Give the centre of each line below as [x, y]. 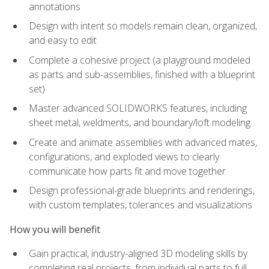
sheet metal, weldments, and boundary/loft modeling [140, 123]
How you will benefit [55, 229]
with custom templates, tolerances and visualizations [141, 205]
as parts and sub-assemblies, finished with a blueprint [142, 74]
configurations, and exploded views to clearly [124, 156]
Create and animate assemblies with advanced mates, [143, 142]
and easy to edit [63, 41]
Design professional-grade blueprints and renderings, [142, 191]
